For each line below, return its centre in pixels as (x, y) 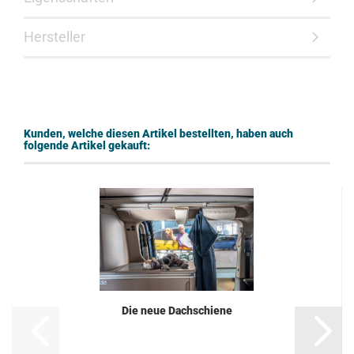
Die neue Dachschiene (177, 311)
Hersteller (55, 37)
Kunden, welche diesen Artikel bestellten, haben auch (158, 134)
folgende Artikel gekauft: (87, 145)
